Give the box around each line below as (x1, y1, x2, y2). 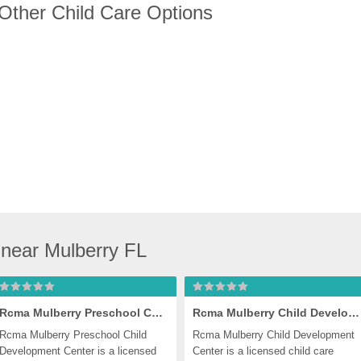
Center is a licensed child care (193, 345, 334, 357)
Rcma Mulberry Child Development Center (348, 306, 359, 319)
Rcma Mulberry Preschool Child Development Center (151, 306, 163, 319)
